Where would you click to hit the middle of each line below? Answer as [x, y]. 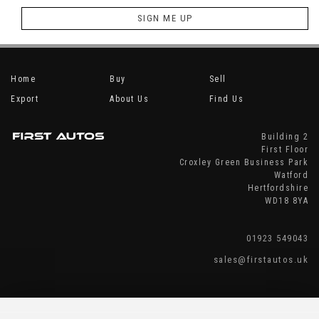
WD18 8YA [287, 201]
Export [25, 99]
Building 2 [285, 137]
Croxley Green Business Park [244, 163]
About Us [130, 99]
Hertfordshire [278, 188]
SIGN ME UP [165, 19]
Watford [291, 176]
